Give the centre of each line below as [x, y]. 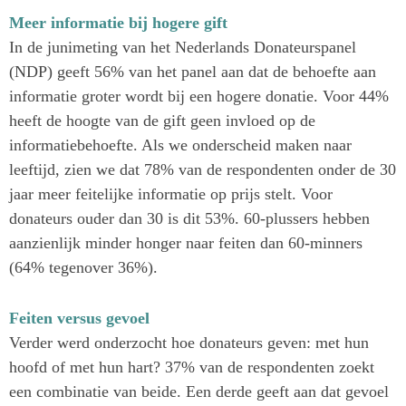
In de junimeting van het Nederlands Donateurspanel [183, 48]
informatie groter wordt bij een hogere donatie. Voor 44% [199, 97]
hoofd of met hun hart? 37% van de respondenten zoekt [192, 367]
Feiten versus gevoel [79, 319]
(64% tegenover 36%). [83, 268]
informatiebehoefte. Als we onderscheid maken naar [180, 145]
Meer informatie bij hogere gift [118, 23]
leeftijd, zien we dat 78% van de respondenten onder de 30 [203, 170]
